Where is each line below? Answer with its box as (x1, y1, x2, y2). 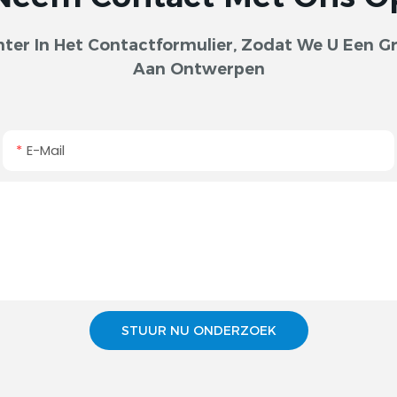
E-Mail (27, 141, 66, 160)
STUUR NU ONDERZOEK (121, 323, 276, 339)
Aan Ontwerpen (132, 58, 265, 79)
